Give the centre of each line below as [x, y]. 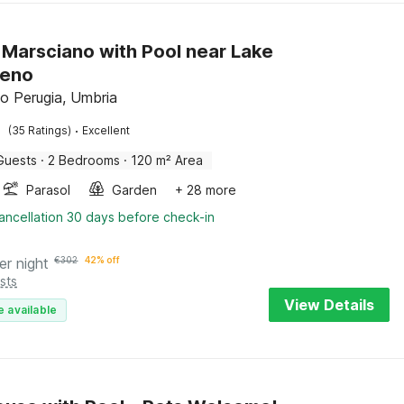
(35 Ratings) [40, 130]
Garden [135, 190]
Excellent [106, 130]
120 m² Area [167, 160]
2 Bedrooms [84, 160]
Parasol [49, 190]
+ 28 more [206, 190]
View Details [329, 305]
